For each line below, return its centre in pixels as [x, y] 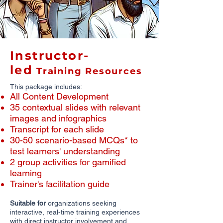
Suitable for [29, 203]
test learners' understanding [65, 151]
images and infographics [58, 118]
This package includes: [46, 87]
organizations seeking [82, 203]
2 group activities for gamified [68, 162]
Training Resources [88, 71]
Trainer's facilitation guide [60, 184]
